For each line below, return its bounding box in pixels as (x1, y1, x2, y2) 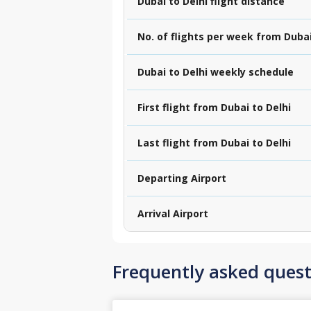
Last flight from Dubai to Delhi (137, 135, 291, 149)
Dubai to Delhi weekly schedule (137, 65, 294, 78)
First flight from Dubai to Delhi (137, 100, 291, 114)
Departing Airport (137, 171, 226, 185)
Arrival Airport (137, 206, 208, 220)
